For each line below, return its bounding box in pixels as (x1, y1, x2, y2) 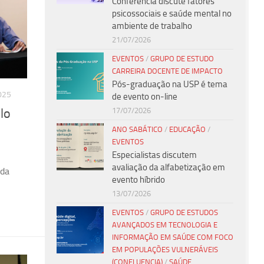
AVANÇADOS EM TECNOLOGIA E (112, 220, 217, 229)
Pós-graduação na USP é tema (112, 78, 227, 90)
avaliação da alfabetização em (112, 161, 225, 173)
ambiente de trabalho (112, 20, 192, 31)
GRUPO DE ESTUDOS (150, 207, 218, 217)
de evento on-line (112, 91, 177, 102)
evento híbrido (112, 174, 165, 185)
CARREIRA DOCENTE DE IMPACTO (112, 66, 223, 75)
